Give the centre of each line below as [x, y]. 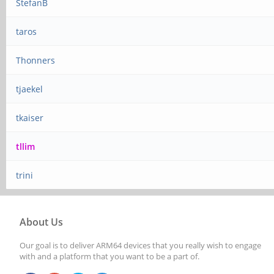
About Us [41, 222]
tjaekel [30, 89]
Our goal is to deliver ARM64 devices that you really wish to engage [140, 245]
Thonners [36, 60]
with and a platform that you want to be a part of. [109, 256]
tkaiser [30, 118]
